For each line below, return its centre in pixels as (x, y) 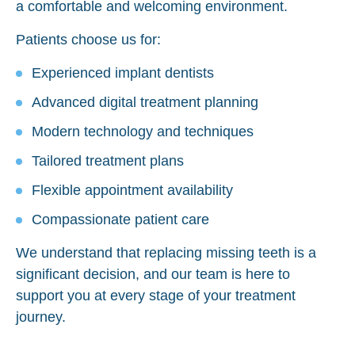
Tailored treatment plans (108, 160)
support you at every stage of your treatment (156, 295)
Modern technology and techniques (143, 131)
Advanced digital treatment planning (145, 102)
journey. (41, 317)
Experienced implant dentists (123, 73)
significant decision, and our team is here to (153, 274)
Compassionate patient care (120, 219)
